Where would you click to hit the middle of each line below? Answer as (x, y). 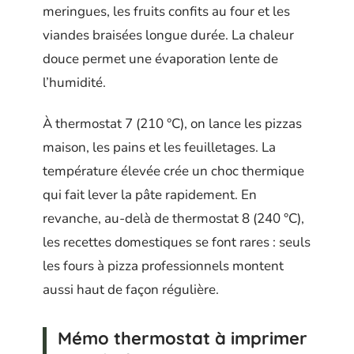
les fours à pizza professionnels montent (163, 266)
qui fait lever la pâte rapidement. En (150, 195)
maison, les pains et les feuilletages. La (159, 148)
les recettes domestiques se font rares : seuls (177, 243)
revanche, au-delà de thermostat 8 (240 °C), (173, 219)
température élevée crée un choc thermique (173, 171)
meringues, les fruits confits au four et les (166, 11)
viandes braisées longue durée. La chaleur (168, 35)
